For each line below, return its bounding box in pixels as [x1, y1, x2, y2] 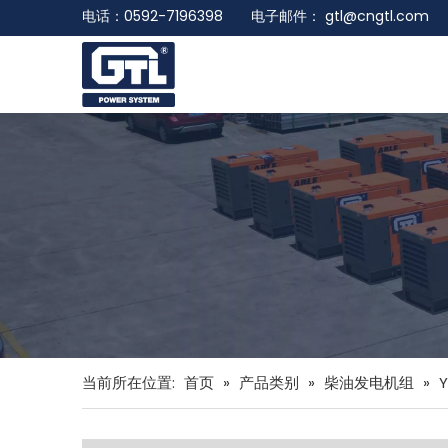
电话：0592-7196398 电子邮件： [82, 6, 325, 26]
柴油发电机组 [324, 371, 414, 393]
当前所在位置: [82, 371, 175, 393]
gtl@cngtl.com [325, 6, 429, 26]
